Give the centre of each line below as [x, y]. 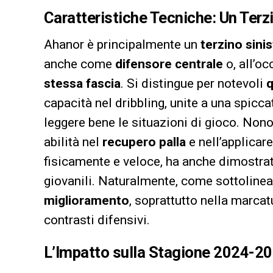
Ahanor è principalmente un [122, 44]
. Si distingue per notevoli [193, 83]
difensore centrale [169, 64]
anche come [80, 64]
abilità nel [73, 142]
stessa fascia [82, 83]
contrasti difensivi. [97, 220]
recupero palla [144, 142]
